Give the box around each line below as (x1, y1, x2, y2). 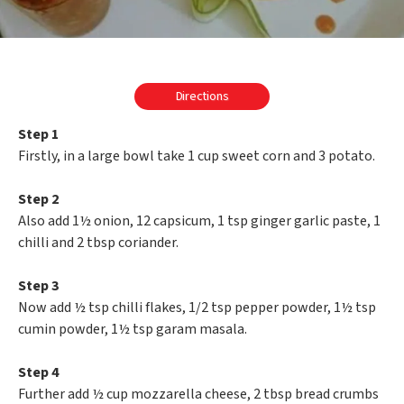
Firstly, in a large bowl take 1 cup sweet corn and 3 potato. (18, 146, 375, 167)
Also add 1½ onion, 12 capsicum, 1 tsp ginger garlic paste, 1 (18, 211, 381, 232)
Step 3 (18, 276, 59, 297)
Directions (175, 87, 229, 106)
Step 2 (18, 189, 59, 210)
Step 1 (18, 124, 59, 145)
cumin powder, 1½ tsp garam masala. (18, 319, 247, 340)
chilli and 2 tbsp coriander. (18, 233, 179, 253)
